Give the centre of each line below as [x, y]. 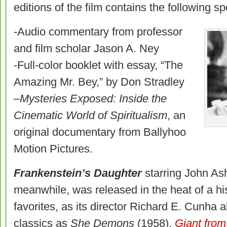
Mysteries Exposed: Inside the [93, 99]
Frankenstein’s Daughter [79, 173]
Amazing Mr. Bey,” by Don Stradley [99, 82]
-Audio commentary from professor [98, 32]
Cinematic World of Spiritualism [90, 115]
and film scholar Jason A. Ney [86, 48]
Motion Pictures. [53, 149]
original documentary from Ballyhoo [100, 132]
